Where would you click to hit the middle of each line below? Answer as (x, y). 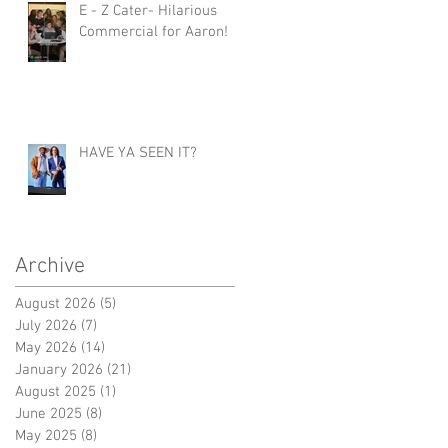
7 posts (120, 325)
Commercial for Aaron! (153, 31)
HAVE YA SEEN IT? (138, 152)
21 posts (158, 369)
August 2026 (55, 303)
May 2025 (46, 435)
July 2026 (46, 325)
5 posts (139, 303)
